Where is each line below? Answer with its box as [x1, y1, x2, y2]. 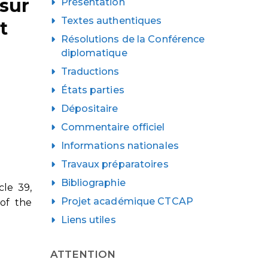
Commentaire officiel [60, 121, 165, 133]
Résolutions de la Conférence [60, 33, 205, 45]
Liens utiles [60, 214, 116, 226]
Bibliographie [60, 176, 126, 188]
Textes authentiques [60, 14, 162, 26]
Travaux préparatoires [60, 158, 169, 170]
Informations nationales [60, 139, 179, 151]
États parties [60, 84, 124, 96]
